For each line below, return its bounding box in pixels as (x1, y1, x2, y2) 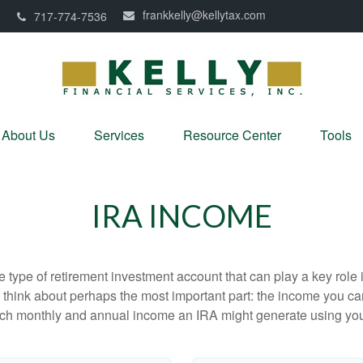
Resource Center (183, 126, 281, 144)
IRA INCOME (91, 197, 272, 234)
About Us (2, 126, 55, 144)
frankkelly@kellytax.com (143, 6, 266, 23)
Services (94, 126, 144, 144)
